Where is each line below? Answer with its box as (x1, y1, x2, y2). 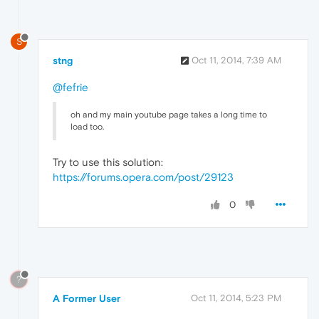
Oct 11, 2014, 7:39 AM (192, 55, 281, 66)
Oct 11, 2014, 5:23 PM (191, 293, 281, 304)
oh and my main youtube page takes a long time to (70, 110, 267, 120)
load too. (70, 122, 104, 132)
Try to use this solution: (53, 156, 163, 169)
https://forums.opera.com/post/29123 (53, 171, 234, 184)
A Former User (53, 293, 120, 305)
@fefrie (53, 81, 88, 94)
